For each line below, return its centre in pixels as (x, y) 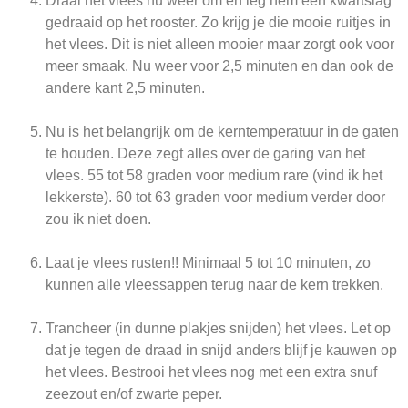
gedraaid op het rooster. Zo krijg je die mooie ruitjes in (218, 23)
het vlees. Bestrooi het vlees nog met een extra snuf (211, 372)
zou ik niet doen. (98, 219)
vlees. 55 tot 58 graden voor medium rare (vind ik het (214, 176)
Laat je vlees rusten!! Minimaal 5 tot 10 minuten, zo (208, 263)
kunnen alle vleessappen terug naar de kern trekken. (214, 285)
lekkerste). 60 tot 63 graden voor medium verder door (215, 198)
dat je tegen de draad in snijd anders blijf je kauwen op (221, 351)
